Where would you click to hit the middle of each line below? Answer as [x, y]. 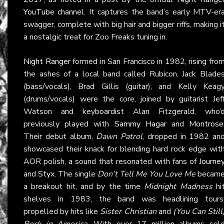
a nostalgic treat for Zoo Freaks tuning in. [95, 37]
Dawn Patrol [119, 136]
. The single [76, 174]
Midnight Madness [178, 186]
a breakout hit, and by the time [84, 186]
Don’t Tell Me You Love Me [146, 174]
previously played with [69, 124]
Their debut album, [60, 136]
